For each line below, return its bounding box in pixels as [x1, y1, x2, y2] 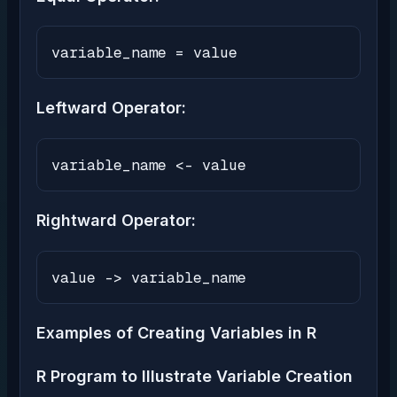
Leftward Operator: [36, 98, 186, 118]
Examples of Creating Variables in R [36, 323, 316, 343]
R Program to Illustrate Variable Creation [36, 367, 353, 386]
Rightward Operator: [36, 211, 196, 230]
